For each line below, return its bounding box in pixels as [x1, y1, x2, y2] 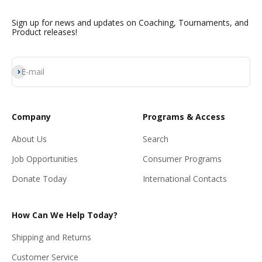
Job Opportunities [12, 153, 78, 165]
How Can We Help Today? [12, 209, 118, 221]
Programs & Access [143, 111, 225, 123]
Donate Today [12, 173, 67, 185]
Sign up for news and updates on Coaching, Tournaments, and [12, 17, 249, 29]
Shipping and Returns [12, 232, 91, 243]
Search [143, 133, 168, 145]
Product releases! [12, 26, 77, 38]
